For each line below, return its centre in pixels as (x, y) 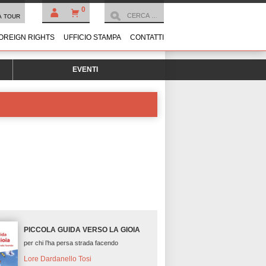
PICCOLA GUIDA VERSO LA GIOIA (82, 230)
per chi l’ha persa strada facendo (71, 243)
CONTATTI (147, 37)
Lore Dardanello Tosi (58, 259)
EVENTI (85, 69)
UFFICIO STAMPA (92, 37)
